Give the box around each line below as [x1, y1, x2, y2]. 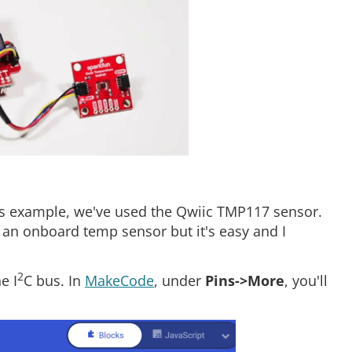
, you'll [284, 270, 328, 290]
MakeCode [85, 270, 154, 290]
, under [154, 270, 205, 290]
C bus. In [24, 270, 85, 290]
